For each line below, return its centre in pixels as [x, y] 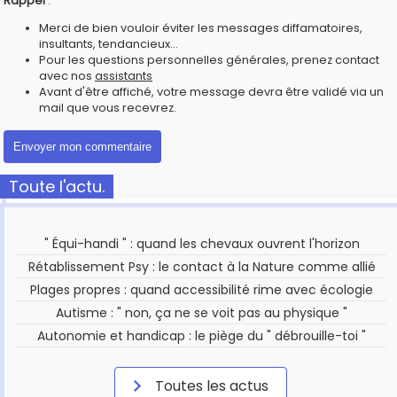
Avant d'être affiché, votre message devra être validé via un [211, 91]
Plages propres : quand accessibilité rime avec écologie [202, 289]
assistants [124, 75]
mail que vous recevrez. [108, 107]
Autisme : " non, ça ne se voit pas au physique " [202, 312]
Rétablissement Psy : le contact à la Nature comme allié [202, 266]
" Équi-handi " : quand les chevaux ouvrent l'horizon [202, 243]
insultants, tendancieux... [109, 43]
